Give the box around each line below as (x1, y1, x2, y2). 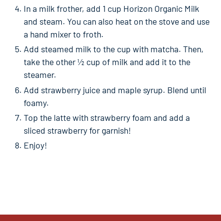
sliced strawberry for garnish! (24, 124, 131, 136)
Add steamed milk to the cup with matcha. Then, (24, 43, 204, 55)
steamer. (24, 69, 56, 80)
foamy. (24, 97, 49, 108)
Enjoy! (24, 140, 47, 151)
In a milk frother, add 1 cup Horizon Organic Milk (24, 2, 199, 14)
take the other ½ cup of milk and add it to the (24, 56, 190, 68)
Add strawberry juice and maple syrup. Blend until (24, 84, 206, 95)
